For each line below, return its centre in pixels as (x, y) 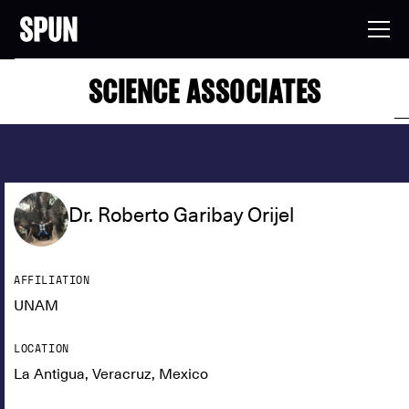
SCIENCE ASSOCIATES (204, 91)
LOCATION (42, 349)
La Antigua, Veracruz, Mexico (111, 374)
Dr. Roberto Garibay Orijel (181, 215)
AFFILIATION (52, 280)
